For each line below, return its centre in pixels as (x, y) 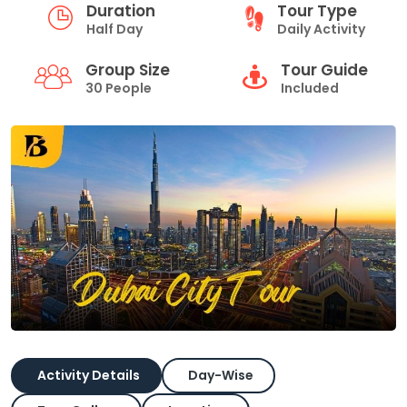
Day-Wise (221, 375)
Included (310, 88)
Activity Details (89, 375)
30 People (118, 88)
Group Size (127, 70)
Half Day (114, 29)
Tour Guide (324, 70)
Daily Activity (321, 29)
